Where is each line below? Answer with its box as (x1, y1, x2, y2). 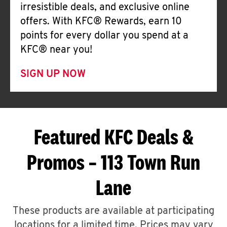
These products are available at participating (13, 206, 214, 216)
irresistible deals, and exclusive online (20, 3, 190, 13)
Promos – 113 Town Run (27, 149, 200, 174)
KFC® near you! (20, 45, 92, 55)
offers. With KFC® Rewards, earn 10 (20, 17, 182, 27)
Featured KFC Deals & (33, 124, 194, 149)
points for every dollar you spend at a (20, 31, 188, 41)
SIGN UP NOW (20, 69, 86, 80)
